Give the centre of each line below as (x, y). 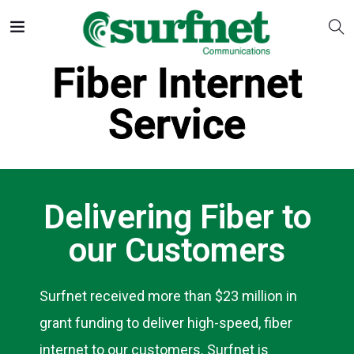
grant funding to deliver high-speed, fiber (166, 323)
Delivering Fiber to (177, 217)
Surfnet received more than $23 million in (168, 296)
